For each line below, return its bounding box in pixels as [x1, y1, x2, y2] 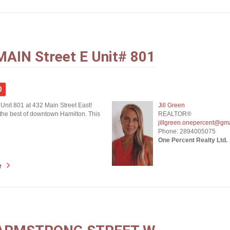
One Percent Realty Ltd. [158, 137, 227, 144]
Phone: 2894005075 [158, 128, 216, 135]
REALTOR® [158, 110, 191, 118]
